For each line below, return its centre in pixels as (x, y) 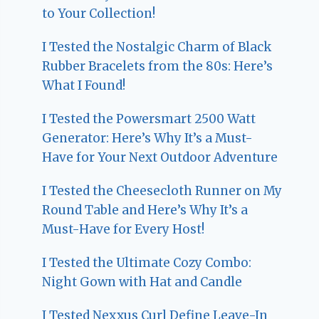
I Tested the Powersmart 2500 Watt (149, 119)
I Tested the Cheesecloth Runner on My (162, 190)
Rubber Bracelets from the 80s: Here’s (158, 66)
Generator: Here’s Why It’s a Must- (148, 138)
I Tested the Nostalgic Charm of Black (157, 47)
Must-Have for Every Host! (124, 229)
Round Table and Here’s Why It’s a (145, 210)
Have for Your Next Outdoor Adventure (160, 157)
